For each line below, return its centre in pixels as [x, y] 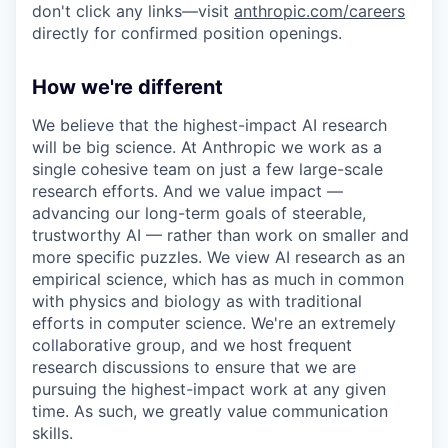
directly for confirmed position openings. [187, 32]
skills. [52, 432]
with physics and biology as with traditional [197, 300]
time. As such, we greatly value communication [210, 410]
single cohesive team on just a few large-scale [207, 168]
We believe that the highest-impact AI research [209, 124]
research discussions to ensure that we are [194, 366]
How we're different [127, 86]
